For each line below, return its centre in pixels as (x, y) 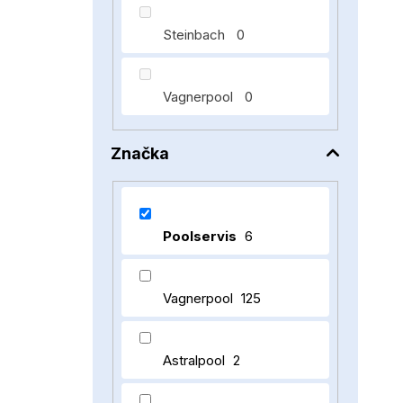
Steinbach (196, 35)
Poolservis (200, 236)
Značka (140, 154)
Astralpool (194, 360)
